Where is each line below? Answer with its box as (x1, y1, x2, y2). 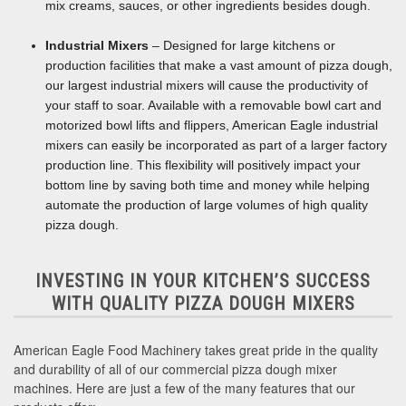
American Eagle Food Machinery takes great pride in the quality (14, 340, 378, 359)
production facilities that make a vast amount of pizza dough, (45, 57, 392, 72)
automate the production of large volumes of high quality (45, 197, 368, 212)
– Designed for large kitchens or (152, 37, 335, 53)
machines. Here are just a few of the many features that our (14, 378, 355, 397)
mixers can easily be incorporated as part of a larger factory (45, 137, 387, 152)
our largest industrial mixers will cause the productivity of (45, 77, 368, 92)
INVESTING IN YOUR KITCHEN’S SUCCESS (35, 269, 371, 292)
